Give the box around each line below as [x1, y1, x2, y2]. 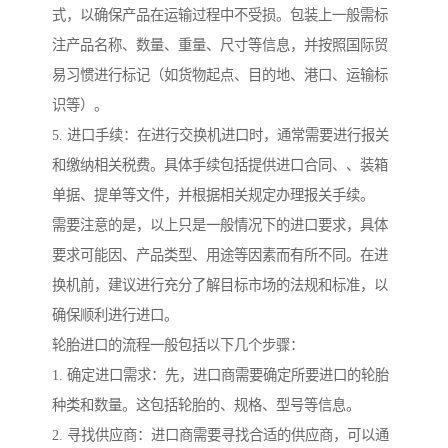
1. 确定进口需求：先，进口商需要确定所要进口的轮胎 [52, 367, 389, 384]
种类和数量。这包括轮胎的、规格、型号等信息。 [52, 397, 360, 414]
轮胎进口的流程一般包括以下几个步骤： [52, 337, 304, 354]
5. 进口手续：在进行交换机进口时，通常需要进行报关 [52, 127, 389, 144]
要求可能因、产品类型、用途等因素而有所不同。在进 [52, 247, 388, 264]
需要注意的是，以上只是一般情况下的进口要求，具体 [52, 217, 388, 234]
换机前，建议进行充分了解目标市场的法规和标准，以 [52, 277, 388, 294]
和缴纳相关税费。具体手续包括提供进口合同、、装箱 [52, 157, 388, 174]
